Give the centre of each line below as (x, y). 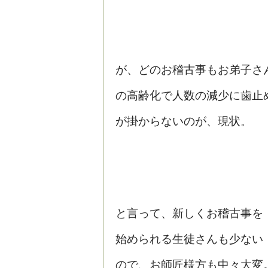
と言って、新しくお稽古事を (189, 213)
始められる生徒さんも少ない (189, 239)
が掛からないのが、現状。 (184, 121)
